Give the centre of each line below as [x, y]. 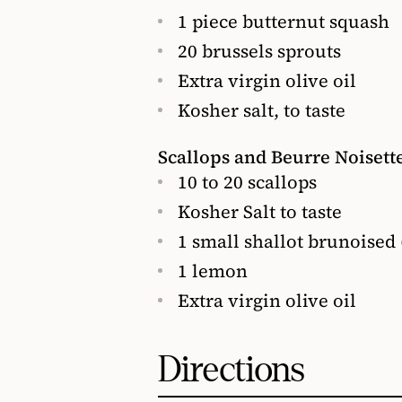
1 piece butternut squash [284, 21]
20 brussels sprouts [259, 51]
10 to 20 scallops [247, 182]
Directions [231, 369]
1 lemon [213, 271]
